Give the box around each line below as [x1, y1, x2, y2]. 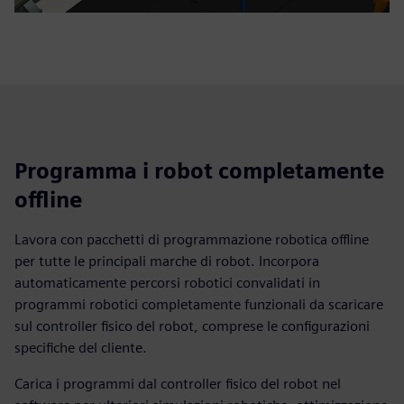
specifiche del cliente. [14, 338, 147, 356]
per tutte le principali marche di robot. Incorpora [14, 252, 319, 270]
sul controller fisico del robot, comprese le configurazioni [14, 317, 370, 335]
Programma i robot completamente [14, 157, 384, 184]
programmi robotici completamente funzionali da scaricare [14, 295, 383, 313]
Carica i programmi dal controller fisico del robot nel [14, 374, 341, 392]
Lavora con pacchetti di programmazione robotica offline [14, 230, 369, 248]
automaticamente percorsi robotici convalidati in [14, 273, 320, 291]
